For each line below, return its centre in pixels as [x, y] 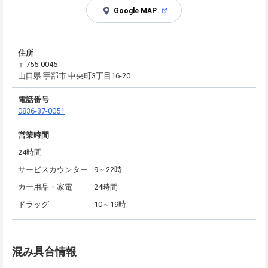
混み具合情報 [44, 251]
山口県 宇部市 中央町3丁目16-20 [74, 75]
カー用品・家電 [45, 187]
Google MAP [135, 10]
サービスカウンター [53, 169]
